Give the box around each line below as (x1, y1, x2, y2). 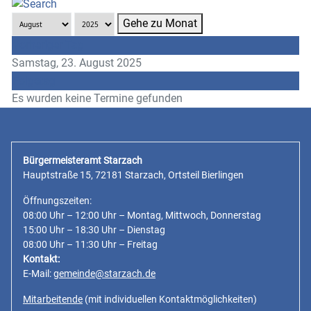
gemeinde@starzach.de (53, 267, 155, 279)
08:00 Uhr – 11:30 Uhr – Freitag (23, 238, 158, 250)
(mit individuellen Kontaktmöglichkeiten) (83, 293, 257, 305)
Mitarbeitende (23, 293, 83, 305)
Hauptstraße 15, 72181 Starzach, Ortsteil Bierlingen (23, 169, 244, 180)
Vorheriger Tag (12, 37, 84, 51)
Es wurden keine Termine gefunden (12, 91, 183, 105)
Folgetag (12, 74, 56, 87)
